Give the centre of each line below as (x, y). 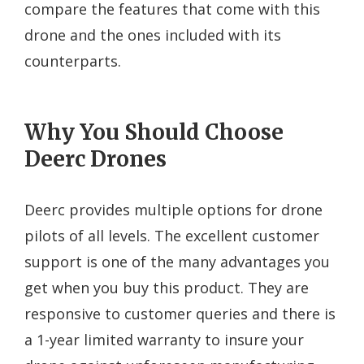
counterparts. (73, 61)
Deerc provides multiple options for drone (173, 209)
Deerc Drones (95, 158)
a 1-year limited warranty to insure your (164, 339)
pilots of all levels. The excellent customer (172, 235)
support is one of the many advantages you (177, 261)
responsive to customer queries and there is (180, 313)
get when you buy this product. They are (167, 287)
